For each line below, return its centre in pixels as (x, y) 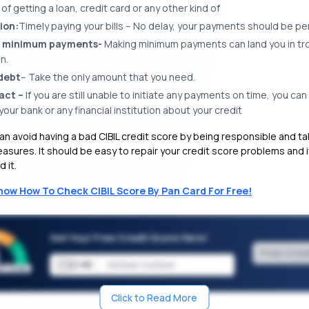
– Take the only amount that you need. (108, 77)
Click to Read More (154, 298)
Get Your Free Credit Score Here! (128, 238)
